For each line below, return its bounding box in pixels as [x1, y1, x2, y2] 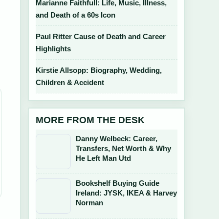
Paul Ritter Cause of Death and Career [36, 32, 166, 41]
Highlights [36, 44, 71, 53]
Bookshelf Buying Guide [76, 179, 159, 187]
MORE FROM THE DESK [36, 115, 145, 125]
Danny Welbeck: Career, [76, 134, 157, 143]
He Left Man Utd [76, 154, 131, 162]
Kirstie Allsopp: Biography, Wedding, [36, 66, 162, 74]
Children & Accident [36, 78, 104, 87]
